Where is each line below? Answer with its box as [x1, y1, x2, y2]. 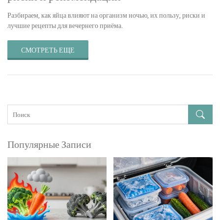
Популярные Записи [7, 137, 91, 151]
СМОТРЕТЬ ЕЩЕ [21, 45, 75, 55]
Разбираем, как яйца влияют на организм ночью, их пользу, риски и [7, 10, 205, 20]
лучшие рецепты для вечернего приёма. [7, 20, 123, 30]
